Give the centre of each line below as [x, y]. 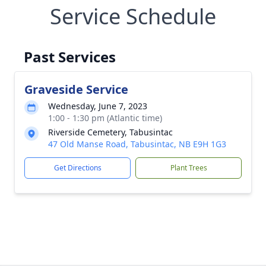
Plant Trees [189, 168]
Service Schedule [133, 16]
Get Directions [77, 168]
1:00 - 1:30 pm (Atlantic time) [105, 118]
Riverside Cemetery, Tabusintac [110, 132]
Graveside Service [76, 89]
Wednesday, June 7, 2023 [98, 106]
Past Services [70, 57]
